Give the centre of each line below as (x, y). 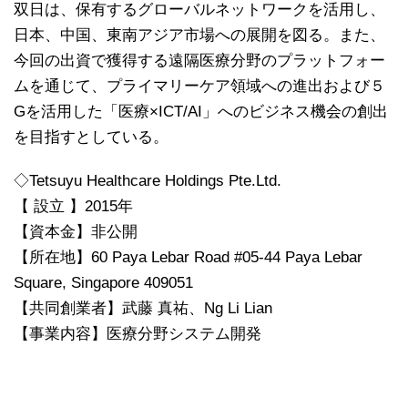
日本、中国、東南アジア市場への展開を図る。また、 (199, 35)
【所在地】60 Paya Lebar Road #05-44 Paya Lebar (188, 257)
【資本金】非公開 (76, 231)
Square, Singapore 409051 (103, 282)
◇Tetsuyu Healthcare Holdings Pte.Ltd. (148, 180)
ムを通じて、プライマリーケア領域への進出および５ (199, 86)
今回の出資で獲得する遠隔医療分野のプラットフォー (199, 60)
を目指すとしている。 (91, 137)
